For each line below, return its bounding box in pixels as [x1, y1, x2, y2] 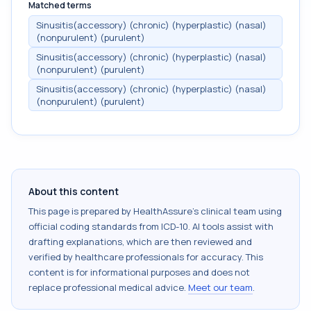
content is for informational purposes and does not [28, 266, 250, 278]
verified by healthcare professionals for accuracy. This [28, 251, 263, 263]
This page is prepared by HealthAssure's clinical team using [28, 205, 282, 217]
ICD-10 [161, 220, 188, 233]
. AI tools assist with [188, 220, 274, 233]
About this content [28, 185, 119, 198]
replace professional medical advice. [28, 281, 186, 294]
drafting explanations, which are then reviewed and [28, 235, 252, 248]
